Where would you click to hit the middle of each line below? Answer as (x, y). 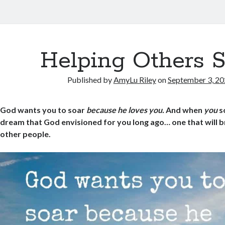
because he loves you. (126, 110)
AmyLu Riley (135, 80)
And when (185, 110)
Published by (90, 80)
